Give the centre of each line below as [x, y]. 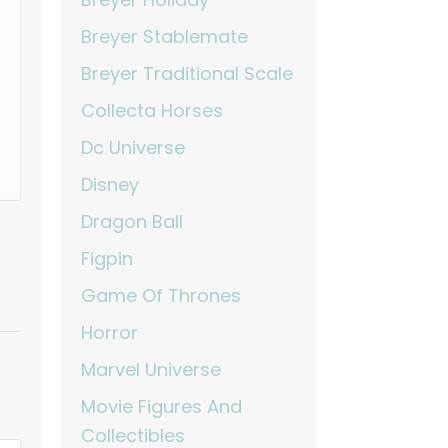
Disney [110, 185]
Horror [110, 333]
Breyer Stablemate [165, 37]
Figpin [107, 259]
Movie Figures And [162, 407]
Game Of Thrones [161, 296]
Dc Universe [133, 148]
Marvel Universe [151, 370]
